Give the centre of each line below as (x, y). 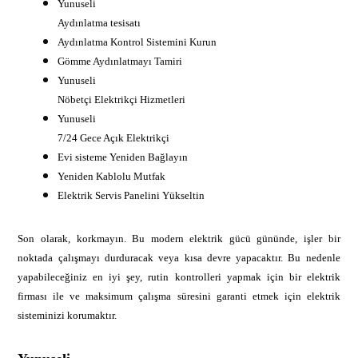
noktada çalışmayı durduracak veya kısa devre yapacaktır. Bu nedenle (179, 257)
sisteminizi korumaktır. (68, 315)
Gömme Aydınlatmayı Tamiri (120, 61)
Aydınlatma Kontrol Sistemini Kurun (137, 42)
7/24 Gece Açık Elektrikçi (114, 137)
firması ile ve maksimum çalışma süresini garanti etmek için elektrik (179, 296)
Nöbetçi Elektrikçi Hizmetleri (122, 99)
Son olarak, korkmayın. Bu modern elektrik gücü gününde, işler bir (179, 238)
